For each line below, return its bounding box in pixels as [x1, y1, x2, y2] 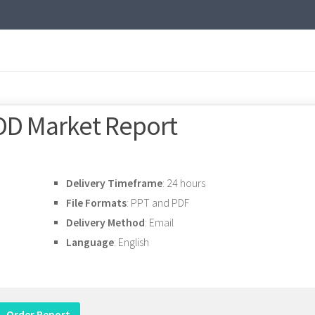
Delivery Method [66, 215, 145, 229]
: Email [145, 215, 174, 229]
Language [66, 235, 114, 249]
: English [114, 235, 149, 249]
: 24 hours [162, 176, 205, 190]
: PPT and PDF [127, 195, 189, 210]
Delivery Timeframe [66, 176, 162, 190]
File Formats [66, 195, 127, 210]
